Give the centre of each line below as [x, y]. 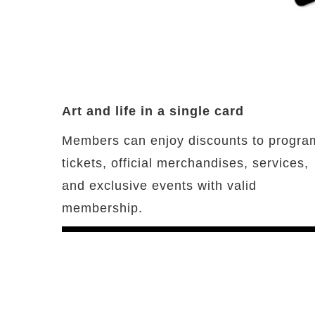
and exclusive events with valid [159, 185]
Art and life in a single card [153, 111]
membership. [102, 208]
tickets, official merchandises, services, [185, 163]
